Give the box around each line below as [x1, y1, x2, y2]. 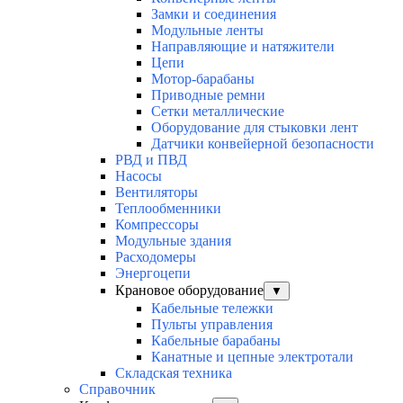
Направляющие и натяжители [151, 39, 335, 55]
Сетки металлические [151, 103, 284, 120]
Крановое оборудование [115, 282, 264, 299]
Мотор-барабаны [151, 71, 255, 87]
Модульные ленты [151, 22, 264, 39]
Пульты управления [151, 317, 273, 333]
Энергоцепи [115, 265, 191, 282]
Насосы [115, 168, 162, 184]
